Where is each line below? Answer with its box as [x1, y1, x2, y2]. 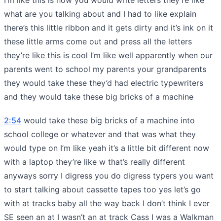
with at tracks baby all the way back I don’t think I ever [4, 198, 210, 208]
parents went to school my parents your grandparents [4, 64, 206, 74]
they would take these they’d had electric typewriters [4, 77, 203, 88]
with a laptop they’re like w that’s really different [4, 156, 185, 167]
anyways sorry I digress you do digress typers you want [4, 170, 214, 181]
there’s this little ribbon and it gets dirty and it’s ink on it [4, 22, 213, 33]
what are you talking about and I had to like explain [4, 8, 196, 19]
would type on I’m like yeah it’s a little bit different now [4, 143, 209, 153]
